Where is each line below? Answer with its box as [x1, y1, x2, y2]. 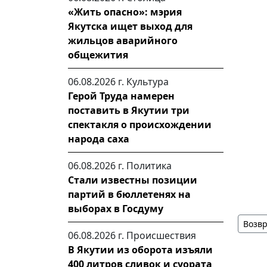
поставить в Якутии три [68, 104, 190, 117]
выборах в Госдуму [68, 202, 163, 215]
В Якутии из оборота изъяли [68, 243, 213, 256]
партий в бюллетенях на [68, 188, 191, 201]
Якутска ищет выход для [68, 20, 193, 33]
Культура [126, 75, 169, 88]
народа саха [68, 132, 129, 145]
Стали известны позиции [68, 173, 197, 187]
